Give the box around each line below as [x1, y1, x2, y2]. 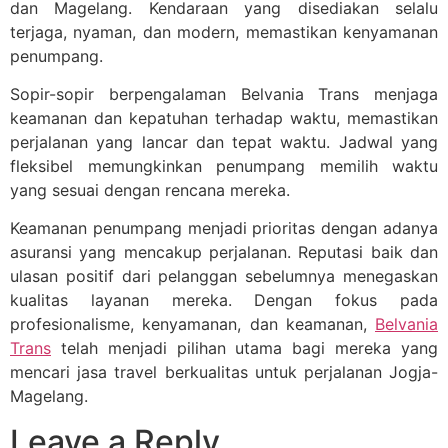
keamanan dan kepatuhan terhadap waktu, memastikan [10, 107, 438, 128]
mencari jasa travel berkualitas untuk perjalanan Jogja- [10, 362, 438, 383]
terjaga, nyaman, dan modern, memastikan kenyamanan [10, 21, 438, 42]
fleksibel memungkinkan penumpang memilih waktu [10, 155, 438, 176]
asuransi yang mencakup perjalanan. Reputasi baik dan [10, 242, 438, 263]
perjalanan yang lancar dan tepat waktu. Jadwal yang [10, 131, 438, 152]
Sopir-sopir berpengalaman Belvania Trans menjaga [10, 83, 438, 104]
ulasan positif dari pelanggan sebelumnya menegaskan [10, 266, 438, 287]
